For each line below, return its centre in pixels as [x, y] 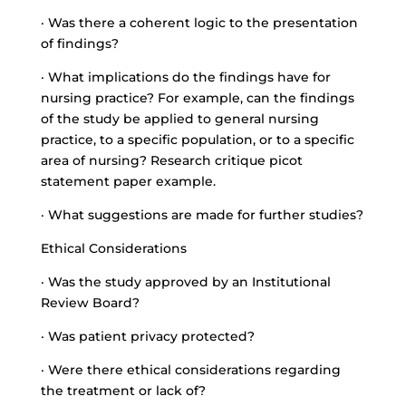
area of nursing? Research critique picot [171, 160]
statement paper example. [128, 181]
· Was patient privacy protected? [147, 336]
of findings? [79, 43]
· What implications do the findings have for [185, 77]
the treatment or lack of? [123, 391]
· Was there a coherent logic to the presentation [199, 23]
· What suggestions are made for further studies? [202, 215]
